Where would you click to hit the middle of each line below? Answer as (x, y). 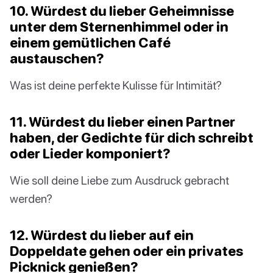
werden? (31, 198)
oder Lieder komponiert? (90, 153)
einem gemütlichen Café (90, 42)
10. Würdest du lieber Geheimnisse (122, 10)
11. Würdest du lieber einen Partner (122, 121)
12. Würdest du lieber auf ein (102, 235)
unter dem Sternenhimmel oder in (119, 26)
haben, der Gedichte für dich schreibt (132, 137)
